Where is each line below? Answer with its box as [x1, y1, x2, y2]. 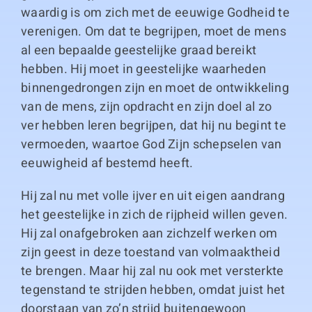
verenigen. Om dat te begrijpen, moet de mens [20, 22, 286, 41]
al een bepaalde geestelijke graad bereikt [20, 41, 257, 60]
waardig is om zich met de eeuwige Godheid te [20, 3, 290, 22]
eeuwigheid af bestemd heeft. [20, 154, 194, 173]
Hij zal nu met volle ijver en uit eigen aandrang [20, 187, 285, 205]
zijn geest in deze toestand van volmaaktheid [20, 243, 280, 262]
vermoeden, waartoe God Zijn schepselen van [20, 135, 282, 154]
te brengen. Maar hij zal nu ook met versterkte [20, 262, 284, 281]
